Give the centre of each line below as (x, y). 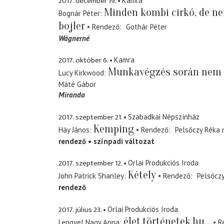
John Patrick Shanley (91, 176)
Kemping (114, 129)
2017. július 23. (80, 209)
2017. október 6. (83, 60)
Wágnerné (74, 38)
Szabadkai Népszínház (164, 116)
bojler (72, 26)
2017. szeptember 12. (90, 163)
